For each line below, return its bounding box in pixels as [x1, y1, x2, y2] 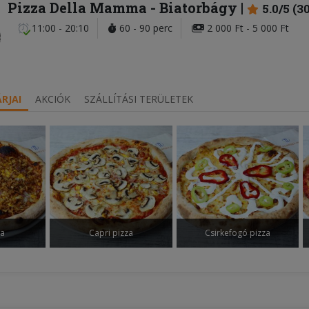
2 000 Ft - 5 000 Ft [204, 21, 289, 34]
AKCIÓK [35, 92, 70, 106]
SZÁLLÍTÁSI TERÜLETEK [84, 92, 193, 106]
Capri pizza [89, 227, 134, 239]
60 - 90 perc [117, 21, 172, 34]
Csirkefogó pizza [204, 227, 270, 239]
